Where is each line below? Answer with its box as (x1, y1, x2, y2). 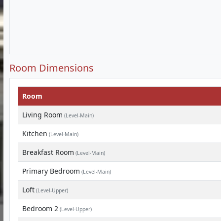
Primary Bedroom (22, 166, 80, 176)
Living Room (22, 110, 63, 119)
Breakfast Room (22, 147, 74, 157)
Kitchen (22, 129, 47, 138)
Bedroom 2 (22, 204, 58, 213)
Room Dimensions (9, 61, 94, 74)
